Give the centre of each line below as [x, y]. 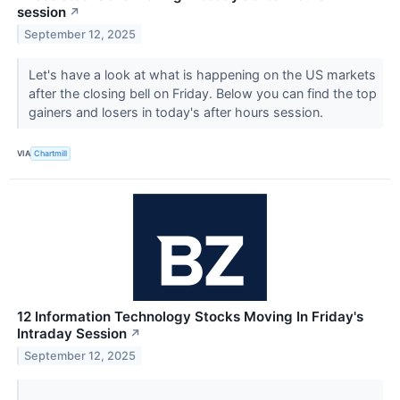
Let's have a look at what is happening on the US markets [202, 74]
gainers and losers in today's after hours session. [177, 112]
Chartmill [51, 154]
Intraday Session [72, 334]
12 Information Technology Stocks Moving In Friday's [190, 317]
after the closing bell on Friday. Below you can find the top [202, 93]
